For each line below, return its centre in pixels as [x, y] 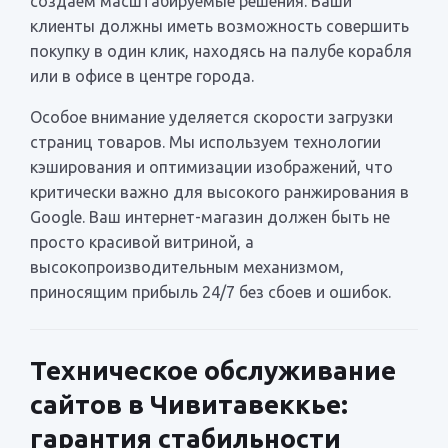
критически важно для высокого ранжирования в [219, 191]
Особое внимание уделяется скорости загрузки [211, 116]
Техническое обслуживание [213, 370]
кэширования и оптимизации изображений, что [211, 166]
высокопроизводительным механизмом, [187, 266]
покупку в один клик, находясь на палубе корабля [221, 50]
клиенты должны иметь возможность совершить [219, 25]
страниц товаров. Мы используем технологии [205, 141]
